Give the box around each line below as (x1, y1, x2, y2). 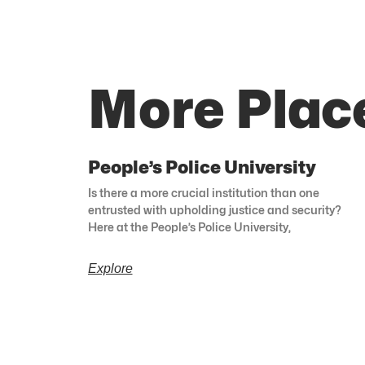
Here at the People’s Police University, (87, 220, 291, 235)
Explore (87, 262, 133, 276)
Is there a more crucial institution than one (87, 186, 319, 200)
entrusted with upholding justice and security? (87, 203, 341, 218)
